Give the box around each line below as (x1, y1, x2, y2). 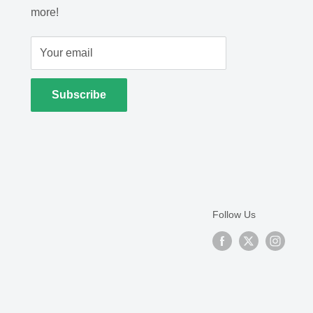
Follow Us (212, 208, 256, 220)
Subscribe (52, 88, 106, 101)
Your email (40, 46, 93, 59)
